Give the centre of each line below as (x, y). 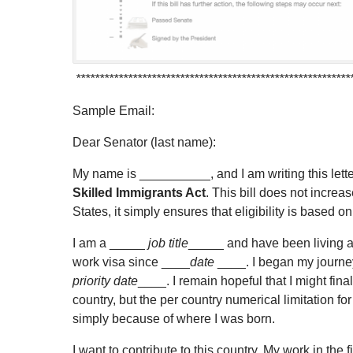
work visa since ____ (131, 262)
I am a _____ (110, 243)
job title (168, 243)
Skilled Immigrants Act (139, 193)
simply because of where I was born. (174, 319)
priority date (105, 281)
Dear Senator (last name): (144, 143)
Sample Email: (113, 111)
